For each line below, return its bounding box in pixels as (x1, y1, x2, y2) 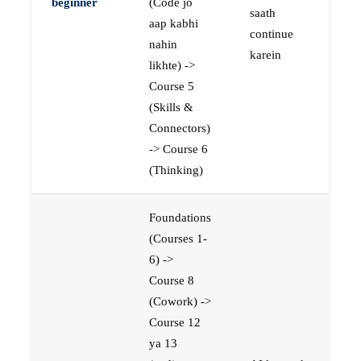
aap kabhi (149, 16, 198, 31)
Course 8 (149, 273, 194, 288)
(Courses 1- (149, 231, 207, 246)
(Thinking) (149, 163, 203, 177)
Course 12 (149, 315, 201, 330)
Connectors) (149, 121, 210, 135)
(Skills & (149, 100, 193, 114)
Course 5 (149, 79, 194, 93)
